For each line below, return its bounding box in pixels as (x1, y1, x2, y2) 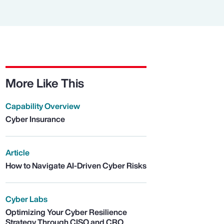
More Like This (5, 74, 84, 92)
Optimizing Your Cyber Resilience (5, 206, 127, 218)
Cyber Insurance (5, 113, 65, 125)
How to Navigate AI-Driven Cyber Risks (5, 159, 146, 172)
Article (5, 146, 29, 159)
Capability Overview (5, 100, 80, 112)
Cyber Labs (5, 193, 47, 205)
